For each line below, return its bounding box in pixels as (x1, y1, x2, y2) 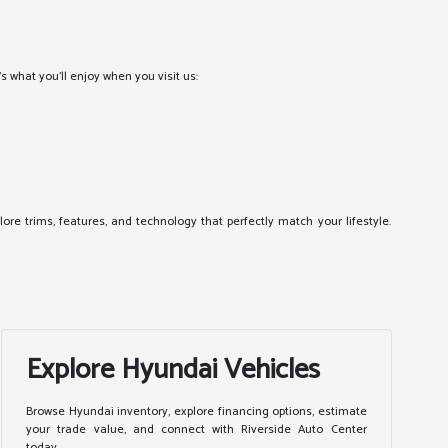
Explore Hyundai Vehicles (26, 347, 321, 393)
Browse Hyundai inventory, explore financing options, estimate (26, 402, 367, 421)
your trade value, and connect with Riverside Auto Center (26, 420, 367, 439)
